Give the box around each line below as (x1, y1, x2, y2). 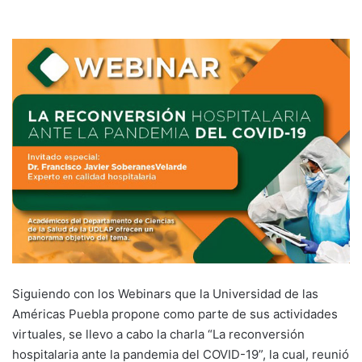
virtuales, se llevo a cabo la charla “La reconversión (12, 326, 305, 343)
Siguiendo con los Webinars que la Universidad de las (12, 286, 318, 302)
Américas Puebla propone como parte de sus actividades (12, 306, 338, 322)
